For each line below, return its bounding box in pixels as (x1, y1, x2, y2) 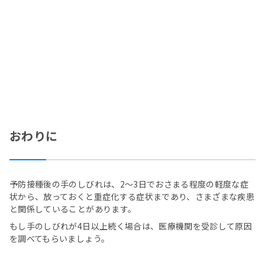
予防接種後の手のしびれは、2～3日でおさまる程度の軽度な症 (9, 178, 249, 190)
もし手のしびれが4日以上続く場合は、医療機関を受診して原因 (9, 220, 253, 232)
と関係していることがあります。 (9, 203, 137, 215)
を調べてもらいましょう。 (9, 232, 110, 245)
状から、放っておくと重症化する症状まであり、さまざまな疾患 (9, 190, 255, 203)
